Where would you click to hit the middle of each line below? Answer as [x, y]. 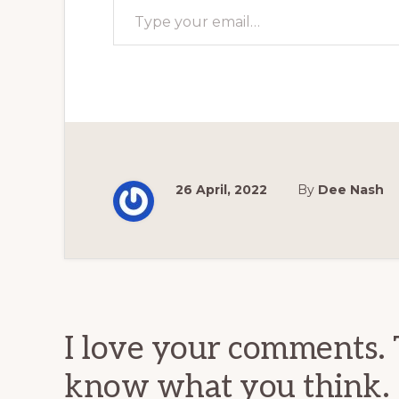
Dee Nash [351, 190]
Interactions [167, 317]
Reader [124, 277]
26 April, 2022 [221, 190]
